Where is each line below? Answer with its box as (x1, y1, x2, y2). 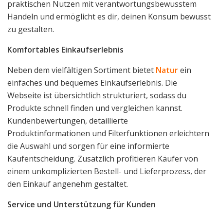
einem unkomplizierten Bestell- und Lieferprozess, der (7, 166, 206, 177)
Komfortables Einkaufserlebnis (7, 44, 124, 55)
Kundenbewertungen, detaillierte (7, 115, 128, 127)
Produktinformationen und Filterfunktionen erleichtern (7, 128, 209, 139)
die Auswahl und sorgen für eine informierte (7, 141, 169, 152)
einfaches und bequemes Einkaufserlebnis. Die (7, 77, 177, 89)
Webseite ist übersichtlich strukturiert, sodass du (7, 90, 186, 101)
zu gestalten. (7, 24, 54, 35)
